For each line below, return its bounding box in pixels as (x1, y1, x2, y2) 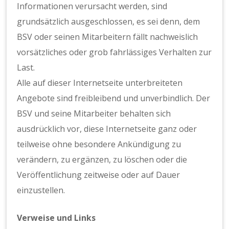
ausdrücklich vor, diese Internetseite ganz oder (17, 123, 197, 135)
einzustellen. (17, 185, 65, 196)
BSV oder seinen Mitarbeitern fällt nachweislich (17, 31, 198, 43)
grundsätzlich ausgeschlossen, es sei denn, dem (17, 16, 200, 28)
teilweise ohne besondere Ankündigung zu (17, 139, 181, 150)
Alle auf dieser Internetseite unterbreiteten (17, 77, 183, 89)
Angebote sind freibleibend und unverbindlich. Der (17, 93, 211, 104)
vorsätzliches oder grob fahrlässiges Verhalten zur (17, 47, 212, 58)
